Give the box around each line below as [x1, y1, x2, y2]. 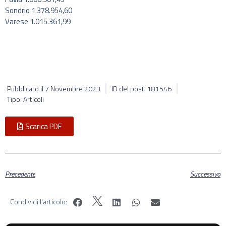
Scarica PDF [25, 121, 62, 133]
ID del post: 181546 [111, 83, 172, 94]
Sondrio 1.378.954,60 [5, 5, 72, 17]
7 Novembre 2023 [45, 83, 100, 94]
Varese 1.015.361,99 [5, 16, 71, 28]
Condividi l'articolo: [10, 196, 67, 207]
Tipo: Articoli [7, 94, 44, 105]
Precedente [5, 168, 35, 180]
